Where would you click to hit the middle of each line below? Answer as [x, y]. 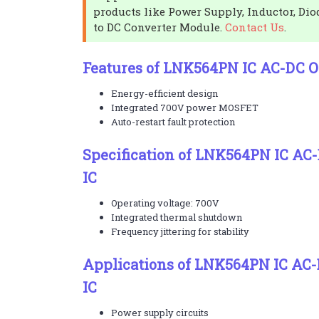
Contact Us [254, 27]
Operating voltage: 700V [165, 203]
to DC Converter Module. [159, 27]
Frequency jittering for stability [180, 231]
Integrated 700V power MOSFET [184, 108]
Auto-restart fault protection [173, 122]
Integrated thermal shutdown [176, 217]
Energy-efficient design [164, 93]
